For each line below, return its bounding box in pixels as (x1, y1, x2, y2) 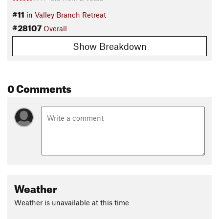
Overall (44, 24, 67, 33)
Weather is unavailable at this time (14, 197, 129, 207)
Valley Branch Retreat (35, 10, 106, 20)
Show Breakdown (72, 40, 147, 52)
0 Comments (7, 78, 71, 95)
